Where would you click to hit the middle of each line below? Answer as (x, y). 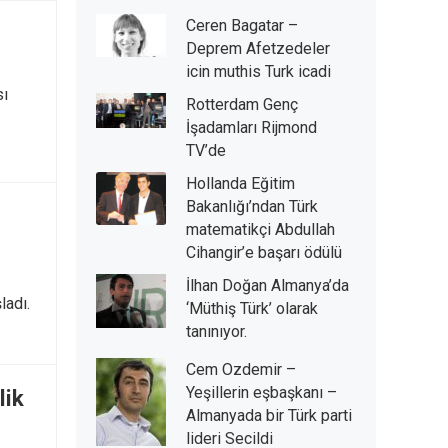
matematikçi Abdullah (260, 229)
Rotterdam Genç (242, 104)
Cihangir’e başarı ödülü (264, 252)
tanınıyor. (216, 331)
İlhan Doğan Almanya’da (267, 285)
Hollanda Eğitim (240, 183)
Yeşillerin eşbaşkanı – (261, 392)
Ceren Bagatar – (242, 25)
